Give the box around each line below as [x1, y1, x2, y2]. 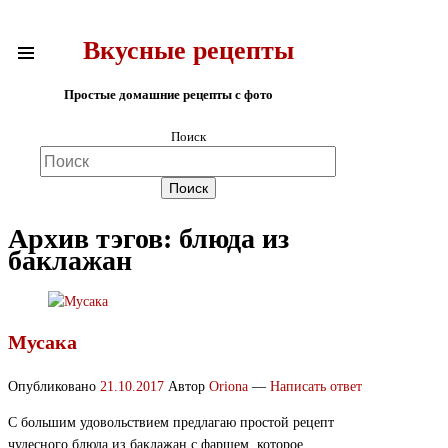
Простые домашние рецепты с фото [63, 86, 273, 102]
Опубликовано [8, 379, 100, 395]
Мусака [8, 330, 77, 353]
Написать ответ [270, 379, 362, 395]
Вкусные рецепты [82, 36, 294, 66]
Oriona [209, 379, 248, 395]
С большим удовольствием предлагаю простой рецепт [8, 415, 334, 431]
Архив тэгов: [8, 223, 179, 255]
